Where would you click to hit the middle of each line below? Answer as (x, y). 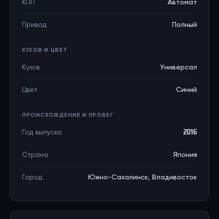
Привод (34, 25)
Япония (185, 155)
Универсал (179, 67)
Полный (185, 25)
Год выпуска (42, 132)
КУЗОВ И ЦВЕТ (45, 50)
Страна (35, 155)
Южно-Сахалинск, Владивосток (142, 177)
